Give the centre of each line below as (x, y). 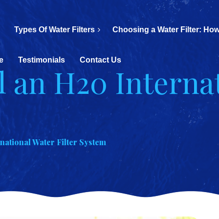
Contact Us (100, 60)
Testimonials (42, 60)
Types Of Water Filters (55, 30)
